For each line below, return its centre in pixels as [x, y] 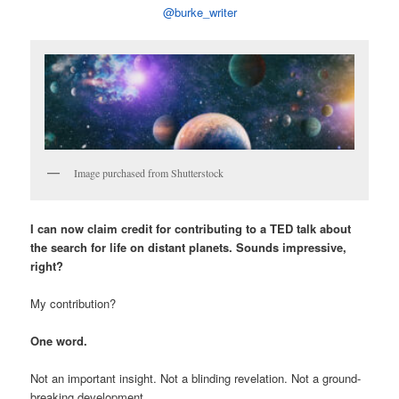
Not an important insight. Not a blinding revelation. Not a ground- [196, 379]
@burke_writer [199, 12]
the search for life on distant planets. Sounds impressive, [189, 247]
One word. [59, 341]
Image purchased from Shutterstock [149, 172]
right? [49, 265]
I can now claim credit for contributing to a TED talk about [191, 228]
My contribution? [73, 303]
